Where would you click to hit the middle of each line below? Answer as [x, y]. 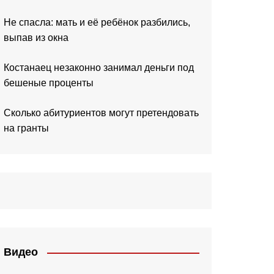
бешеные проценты [49, 83]
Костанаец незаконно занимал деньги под [99, 68]
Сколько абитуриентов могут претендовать [101, 113]
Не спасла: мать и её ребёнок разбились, [97, 23]
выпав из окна [36, 38]
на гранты [26, 128]
